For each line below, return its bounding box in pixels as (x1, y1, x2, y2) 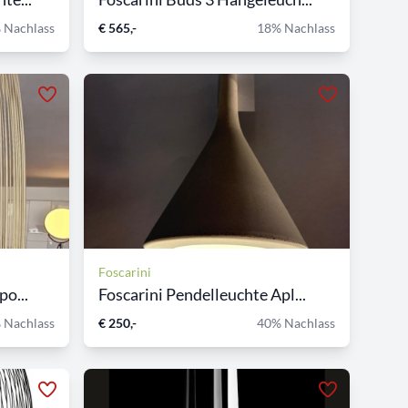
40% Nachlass (257, 314, 335, 331)
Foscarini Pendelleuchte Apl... (98, 283, 306, 304)
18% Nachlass (257, 19, 335, 36)
